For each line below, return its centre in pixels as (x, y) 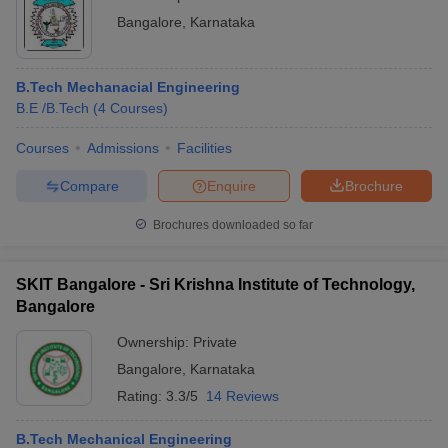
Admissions (123, 148)
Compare (89, 185)
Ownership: (155, 342)
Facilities (204, 148)
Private (215, 342)
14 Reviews (242, 396)
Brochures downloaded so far (231, 225)
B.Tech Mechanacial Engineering (128, 87)
